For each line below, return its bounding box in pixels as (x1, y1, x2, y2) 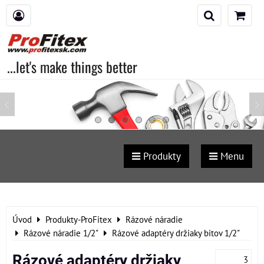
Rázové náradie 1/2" (24, 227, 98, 239)
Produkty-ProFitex (45, 213, 112, 225)
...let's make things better (7, 56, 137, 77)
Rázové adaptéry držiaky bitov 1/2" (112, 227, 240, 239)
